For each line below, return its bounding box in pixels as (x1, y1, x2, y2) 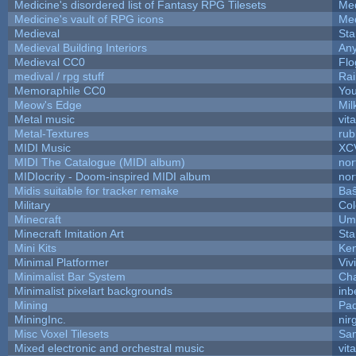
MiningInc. (14, 312, 66, 326)
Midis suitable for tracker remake (14, 184, 179, 197)
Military (14, 198, 50, 211)
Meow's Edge (14, 98, 82, 111)
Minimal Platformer (14, 255, 109, 269)
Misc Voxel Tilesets (14, 327, 109, 340)
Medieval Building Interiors (14, 41, 147, 54)
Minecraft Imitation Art (14, 226, 124, 240)
